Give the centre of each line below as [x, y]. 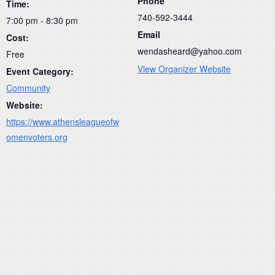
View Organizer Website [184, 69]
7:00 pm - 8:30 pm [42, 21]
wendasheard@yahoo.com [190, 51]
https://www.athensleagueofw [63, 122]
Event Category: [40, 72]
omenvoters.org [37, 137]
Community [28, 88]
